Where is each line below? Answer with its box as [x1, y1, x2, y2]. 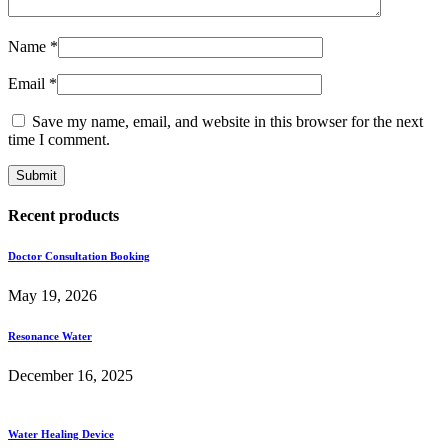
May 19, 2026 [8, 286, 97, 304]
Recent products [8, 206, 119, 224]
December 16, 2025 [8, 366, 133, 384]
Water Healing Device [8, 427, 114, 440]
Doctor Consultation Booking [8, 249, 150, 262]
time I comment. [8, 130, 110, 148]
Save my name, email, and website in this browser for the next [32, 112, 423, 130]
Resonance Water [8, 329, 92, 342]
